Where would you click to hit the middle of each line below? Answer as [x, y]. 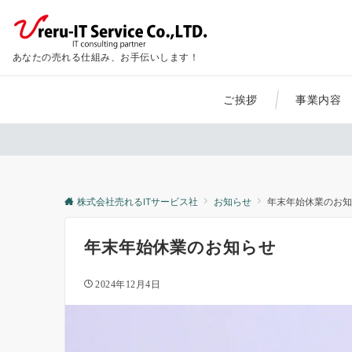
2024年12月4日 [128, 285]
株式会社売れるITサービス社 [137, 202]
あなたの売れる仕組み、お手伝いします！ [106, 57]
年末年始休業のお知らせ [180, 247]
